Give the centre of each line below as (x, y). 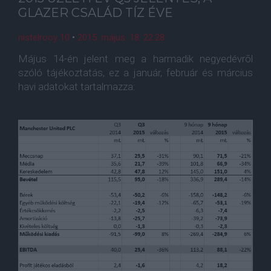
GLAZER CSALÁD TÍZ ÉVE (96, 13)
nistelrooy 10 (44, 38)
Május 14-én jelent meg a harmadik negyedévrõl (135, 59)
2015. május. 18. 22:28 (121, 38)
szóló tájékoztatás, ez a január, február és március (135, 73)
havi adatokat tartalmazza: (77, 87)
